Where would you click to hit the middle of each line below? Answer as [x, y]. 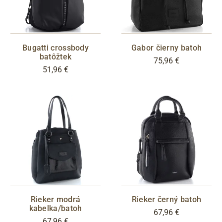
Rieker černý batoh [166, 199]
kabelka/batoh [55, 208]
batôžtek [55, 56]
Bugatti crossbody [55, 48]
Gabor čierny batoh [166, 48]
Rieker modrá [55, 199]
